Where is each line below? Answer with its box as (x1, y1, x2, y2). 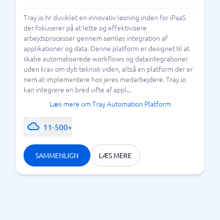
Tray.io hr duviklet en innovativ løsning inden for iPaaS (24, 12, 186, 22)
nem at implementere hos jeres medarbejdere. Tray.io (24, 74, 186, 84)
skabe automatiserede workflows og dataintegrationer (24, 54, 188, 63)
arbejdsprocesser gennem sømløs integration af (24, 33, 167, 43)
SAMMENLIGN (35, 151, 79, 160)
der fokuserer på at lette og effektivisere (24, 23, 147, 32)
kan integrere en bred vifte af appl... (24, 84, 131, 94)
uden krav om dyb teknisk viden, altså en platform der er (24, 64, 193, 74)
